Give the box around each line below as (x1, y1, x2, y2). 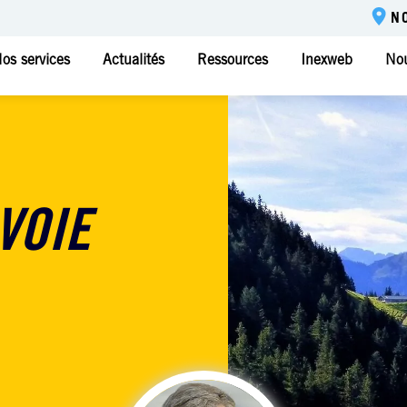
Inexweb (301, 54, 353, 68)
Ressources (197, 54, 269, 68)
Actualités (103, 54, 165, 68)
